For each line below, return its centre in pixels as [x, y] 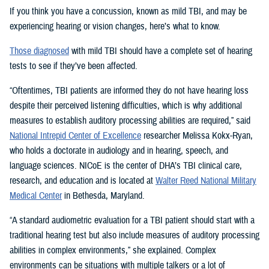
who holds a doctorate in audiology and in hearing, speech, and [119, 150]
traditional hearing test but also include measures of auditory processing [134, 235]
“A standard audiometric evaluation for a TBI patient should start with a [132, 220]
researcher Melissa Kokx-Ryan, [197, 135]
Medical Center [36, 195]
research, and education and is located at [83, 180]
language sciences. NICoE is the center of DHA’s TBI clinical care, [126, 165]
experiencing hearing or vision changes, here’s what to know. [115, 26]
